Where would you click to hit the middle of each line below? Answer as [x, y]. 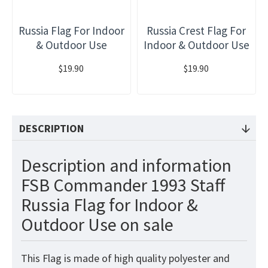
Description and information [126, 165]
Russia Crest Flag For [197, 31]
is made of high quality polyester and [146, 258]
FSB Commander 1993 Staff [123, 185]
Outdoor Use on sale [97, 225]
